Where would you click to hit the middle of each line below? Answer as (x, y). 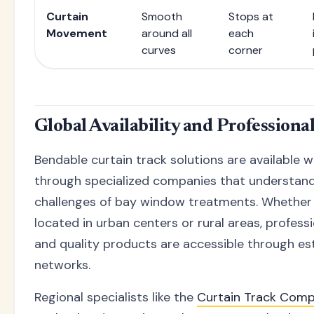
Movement (77, 33)
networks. (62, 265)
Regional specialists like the (116, 297)
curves (159, 50)
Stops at (251, 16)
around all (167, 33)
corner (246, 50)
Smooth (162, 16)
